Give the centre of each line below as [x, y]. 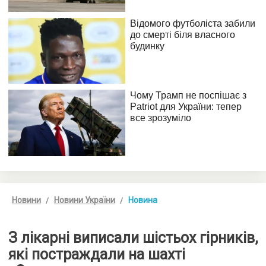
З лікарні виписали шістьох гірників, [133, 237]
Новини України [85, 200]
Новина [143, 200]
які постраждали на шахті [97, 254]
